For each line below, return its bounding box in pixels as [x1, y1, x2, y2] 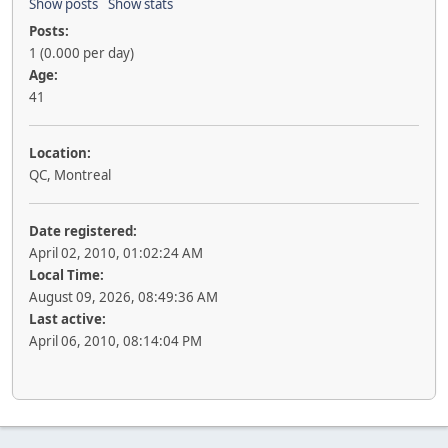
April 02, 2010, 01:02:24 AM [29, 244, 203, 262]
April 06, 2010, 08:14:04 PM [29, 332, 202, 350]
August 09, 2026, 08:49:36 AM [29, 288, 218, 306]
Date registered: [29, 222, 137, 240]
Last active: [29, 310, 106, 328]
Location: [29, 144, 91, 162]
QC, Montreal [29, 166, 111, 184]
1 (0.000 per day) [29, 44, 134, 62]
